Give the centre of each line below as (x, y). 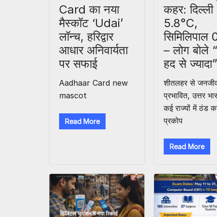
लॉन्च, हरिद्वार (86, 37)
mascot (73, 96)
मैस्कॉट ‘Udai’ (91, 23)
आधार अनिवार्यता (93, 50)
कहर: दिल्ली (189, 10)
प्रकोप (173, 121)
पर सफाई (78, 64)
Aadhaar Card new (93, 83)
